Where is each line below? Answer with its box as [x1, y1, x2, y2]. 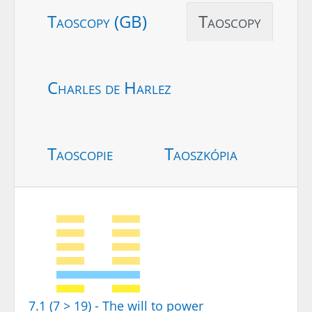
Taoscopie [47, 142, 113, 166]
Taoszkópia [164, 142, 237, 166]
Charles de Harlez [47, 76, 171, 100]
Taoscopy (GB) [47, 10, 147, 33]
